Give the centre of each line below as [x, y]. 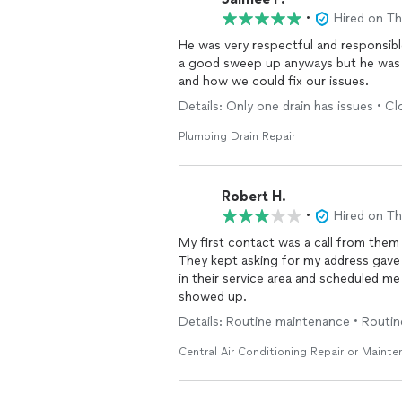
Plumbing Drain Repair [237, 136]
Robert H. [254, 196]
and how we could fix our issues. [274, 81]
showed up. [213, 297]
